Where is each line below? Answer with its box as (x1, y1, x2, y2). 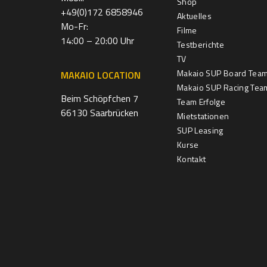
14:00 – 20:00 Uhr (61, 33, 134, 48)
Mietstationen (177, 109, 229, 122)
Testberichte (177, 38, 225, 51)
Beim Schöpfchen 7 (61, 91, 138, 105)
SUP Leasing (177, 123, 223, 136)
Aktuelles (177, 9, 212, 22)
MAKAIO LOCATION (61, 67, 141, 82)
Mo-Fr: (61, 18, 88, 33)
